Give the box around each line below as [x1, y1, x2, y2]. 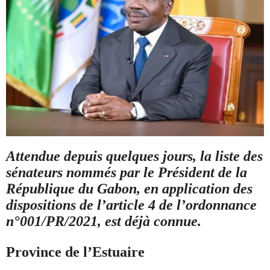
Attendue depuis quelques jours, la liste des [6, 148, 263, 164]
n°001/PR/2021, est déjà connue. [6, 213, 201, 229]
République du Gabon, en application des [6, 180, 253, 196]
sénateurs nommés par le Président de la [6, 164, 247, 180]
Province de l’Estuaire [6, 243, 148, 260]
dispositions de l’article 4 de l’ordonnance [6, 196, 257, 213]
